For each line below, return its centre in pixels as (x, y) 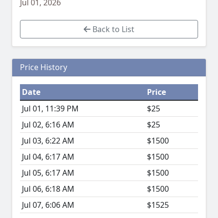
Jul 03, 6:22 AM (48, 141)
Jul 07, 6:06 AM (48, 205)
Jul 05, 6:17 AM (48, 173)
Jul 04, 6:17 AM (48, 157)
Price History (44, 67)
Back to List (112, 29)
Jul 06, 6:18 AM (48, 189)
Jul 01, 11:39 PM (50, 109)
